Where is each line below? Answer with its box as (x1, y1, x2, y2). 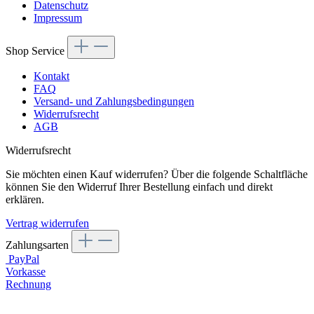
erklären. (6, 193, 44, 206)
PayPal (8, 253, 39, 266)
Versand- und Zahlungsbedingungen (34, 95, 194, 108)
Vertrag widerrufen (6, 217, 89, 230)
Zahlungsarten (6, 239, 71, 252)
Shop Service (6, 45, 67, 57)
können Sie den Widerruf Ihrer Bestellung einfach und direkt (6, 181, 273, 193)
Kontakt (34, 70, 69, 83)
